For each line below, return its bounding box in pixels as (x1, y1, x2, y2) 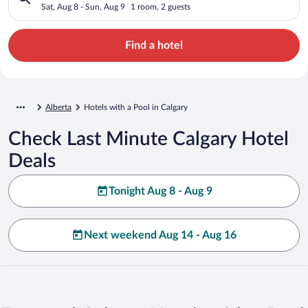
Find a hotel (125, 39, 183, 51)
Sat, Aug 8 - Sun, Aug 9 (41, 2, 125, 11)
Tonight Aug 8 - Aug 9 (108, 185, 212, 197)
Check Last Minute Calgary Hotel (8, 129, 289, 148)
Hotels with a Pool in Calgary (84, 102, 188, 111)
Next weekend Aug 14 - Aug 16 (84, 229, 236, 241)
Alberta (45, 102, 71, 111)
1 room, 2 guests (131, 2, 190, 11)
